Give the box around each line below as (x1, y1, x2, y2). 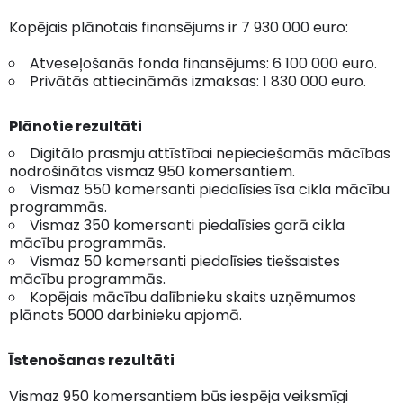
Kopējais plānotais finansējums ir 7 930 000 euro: (9, 16, 348, 38)
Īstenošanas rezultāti (9, 349, 175, 371)
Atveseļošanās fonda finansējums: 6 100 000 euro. (30, 52, 377, 74)
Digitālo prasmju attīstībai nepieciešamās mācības (30, 142, 390, 164)
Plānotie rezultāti (9, 115, 142, 137)
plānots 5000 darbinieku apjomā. (9, 304, 242, 326)
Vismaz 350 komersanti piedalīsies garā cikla (30, 214, 345, 236)
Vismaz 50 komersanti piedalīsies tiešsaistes (30, 250, 340, 272)
